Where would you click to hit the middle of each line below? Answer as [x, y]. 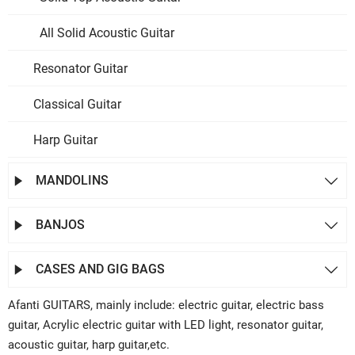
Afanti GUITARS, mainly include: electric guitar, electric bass [166, 305]
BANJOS [60, 225]
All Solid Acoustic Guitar [107, 33]
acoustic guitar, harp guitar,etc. [90, 345]
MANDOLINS [72, 180]
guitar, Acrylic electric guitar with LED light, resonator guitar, [166, 325]
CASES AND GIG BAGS [100, 269]
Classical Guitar [77, 104]
